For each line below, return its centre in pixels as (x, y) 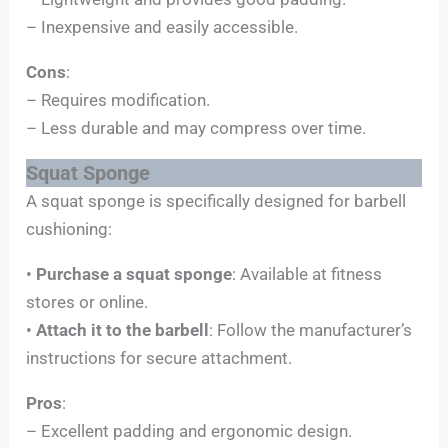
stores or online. (87, 301)
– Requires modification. (118, 99)
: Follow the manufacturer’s (311, 329)
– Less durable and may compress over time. (196, 127)
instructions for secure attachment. (159, 357)
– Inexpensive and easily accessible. (162, 26)
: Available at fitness (307, 273)
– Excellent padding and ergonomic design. (189, 430)
